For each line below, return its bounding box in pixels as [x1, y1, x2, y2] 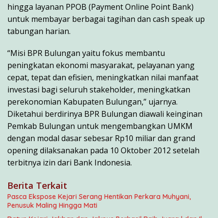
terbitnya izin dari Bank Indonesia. [7, 157, 132, 168]
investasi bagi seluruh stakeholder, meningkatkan [7, 84, 190, 95]
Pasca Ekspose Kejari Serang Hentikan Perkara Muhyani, [7, 192, 191, 201]
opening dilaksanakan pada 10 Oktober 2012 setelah [7, 145, 200, 156]
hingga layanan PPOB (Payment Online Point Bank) [7, 1, 194, 13]
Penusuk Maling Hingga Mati [7, 201, 97, 210]
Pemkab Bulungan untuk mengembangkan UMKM [7, 121, 193, 132]
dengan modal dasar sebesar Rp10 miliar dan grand [7, 133, 195, 144]
